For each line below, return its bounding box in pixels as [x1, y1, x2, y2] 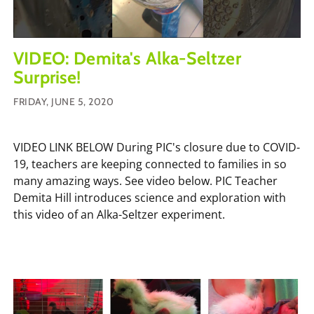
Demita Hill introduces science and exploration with [13, 189, 286, 205]
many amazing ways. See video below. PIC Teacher [13, 172, 278, 189]
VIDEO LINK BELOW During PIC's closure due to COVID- [13, 139, 300, 155]
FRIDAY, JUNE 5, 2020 [13, 95, 114, 108]
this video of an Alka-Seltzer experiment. [13, 206, 225, 222]
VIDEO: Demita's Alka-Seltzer [13, 47, 241, 69]
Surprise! [13, 66, 81, 88]
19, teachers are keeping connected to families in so [13, 156, 287, 172]
